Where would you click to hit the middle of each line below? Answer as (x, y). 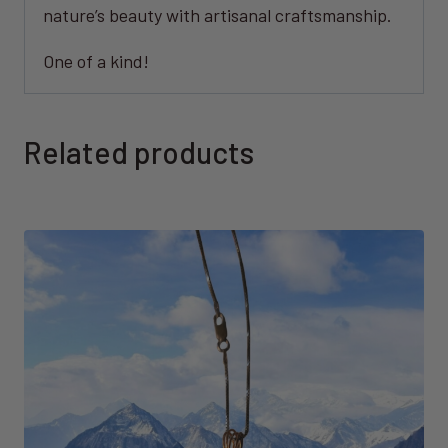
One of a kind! (96, 61)
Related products (139, 152)
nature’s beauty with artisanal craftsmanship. (217, 15)
